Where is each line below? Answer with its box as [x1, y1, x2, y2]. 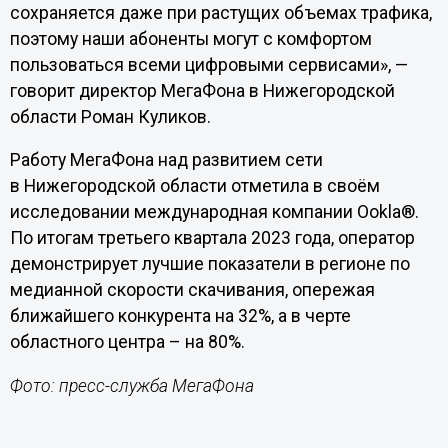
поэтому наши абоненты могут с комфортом [9, 28, 372, 49]
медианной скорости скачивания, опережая [9, 280, 375, 301]
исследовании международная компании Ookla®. [9, 202, 419, 223]
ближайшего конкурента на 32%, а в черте [9, 306, 351, 327]
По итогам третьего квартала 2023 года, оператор [9, 228, 415, 249]
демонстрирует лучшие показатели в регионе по [9, 254, 410, 275]
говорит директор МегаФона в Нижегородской [9, 80, 395, 101]
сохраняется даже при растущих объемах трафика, [9, 2, 432, 23]
